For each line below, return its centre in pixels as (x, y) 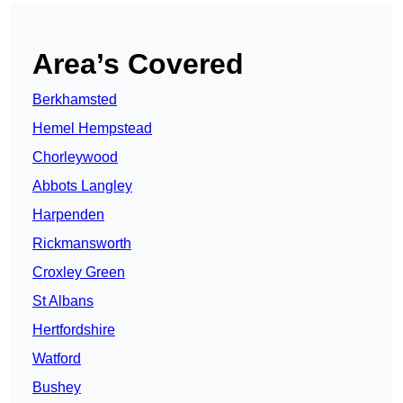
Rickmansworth (82, 244)
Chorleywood (75, 157)
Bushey (57, 388)
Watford (57, 359)
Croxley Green (79, 273)
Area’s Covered (138, 64)
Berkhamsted (75, 100)
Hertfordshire (74, 330)
